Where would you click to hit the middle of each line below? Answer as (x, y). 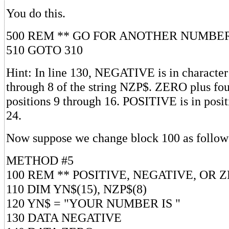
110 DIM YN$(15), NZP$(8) (76, 189)
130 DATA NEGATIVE (64, 217)
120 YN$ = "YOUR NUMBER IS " (93, 203)
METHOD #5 (40, 160)
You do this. (36, 13)
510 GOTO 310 (44, 50)
